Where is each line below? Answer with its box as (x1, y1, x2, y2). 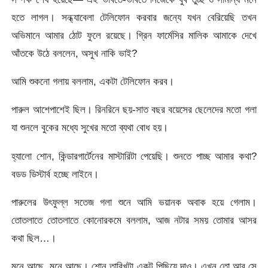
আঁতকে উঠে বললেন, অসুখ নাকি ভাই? (11, 47, 138, 59)
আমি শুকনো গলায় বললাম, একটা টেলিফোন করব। (11, 75, 175, 88)
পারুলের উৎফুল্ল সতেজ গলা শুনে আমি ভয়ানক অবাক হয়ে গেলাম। (11, 196, 257, 209)
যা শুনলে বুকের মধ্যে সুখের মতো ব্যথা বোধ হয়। (11, 121, 169, 134)
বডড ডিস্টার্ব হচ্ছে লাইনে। (11, 167, 99, 180)
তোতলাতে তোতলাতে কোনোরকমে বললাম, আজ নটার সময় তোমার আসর (11, 214, 257, 227)
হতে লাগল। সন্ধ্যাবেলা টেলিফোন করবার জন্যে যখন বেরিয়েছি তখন (11, 11, 257, 23)
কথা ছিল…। (11, 232, 57, 245)
